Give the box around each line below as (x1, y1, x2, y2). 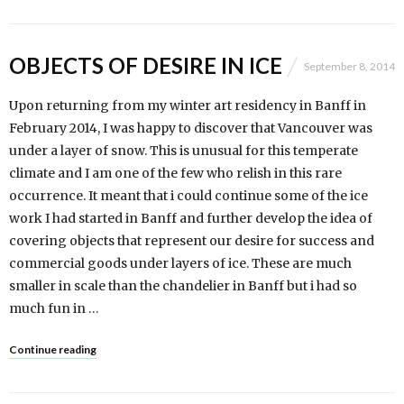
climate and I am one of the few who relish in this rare (9, 165, 342, 181)
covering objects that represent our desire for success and (9, 233, 374, 249)
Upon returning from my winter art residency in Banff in (9, 97, 366, 114)
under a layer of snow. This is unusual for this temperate (9, 142, 358, 159)
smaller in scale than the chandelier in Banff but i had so (9, 278, 357, 294)
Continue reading (9, 343, 96, 356)
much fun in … (9, 300, 99, 317)
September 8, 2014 (304, 60, 395, 73)
